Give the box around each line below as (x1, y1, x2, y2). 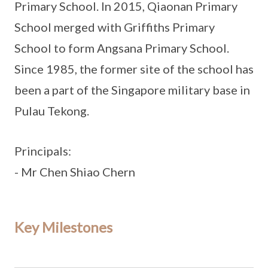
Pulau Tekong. (14, 103, 94, 118)
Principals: (14, 144, 71, 158)
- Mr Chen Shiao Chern (14, 165, 135, 179)
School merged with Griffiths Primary (14, 20, 215, 34)
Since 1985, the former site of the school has (14, 62, 254, 76)
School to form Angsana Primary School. (14, 41, 232, 55)
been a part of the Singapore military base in (14, 83, 250, 97)
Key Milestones (14, 218, 112, 236)
